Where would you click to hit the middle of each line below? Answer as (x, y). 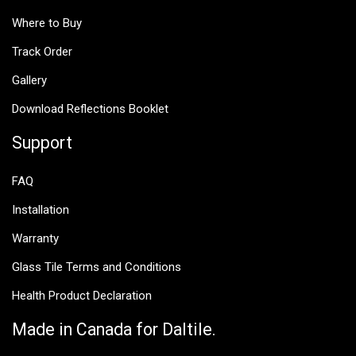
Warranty (35, 239)
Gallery (29, 81)
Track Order (42, 52)
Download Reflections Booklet (90, 109)
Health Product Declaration (82, 296)
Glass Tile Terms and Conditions (97, 267)
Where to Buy (47, 23)
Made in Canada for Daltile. (114, 330)
